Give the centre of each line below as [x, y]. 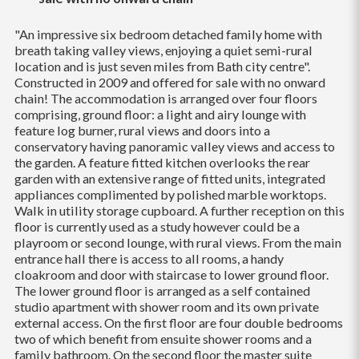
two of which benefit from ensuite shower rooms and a [163, 338]
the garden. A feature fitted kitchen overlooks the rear [162, 162]
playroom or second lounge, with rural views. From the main [177, 242]
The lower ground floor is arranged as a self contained [162, 290]
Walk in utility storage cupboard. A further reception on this [179, 210]
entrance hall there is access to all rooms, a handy [149, 258]
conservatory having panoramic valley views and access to [174, 146]
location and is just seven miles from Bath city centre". [162, 66]
